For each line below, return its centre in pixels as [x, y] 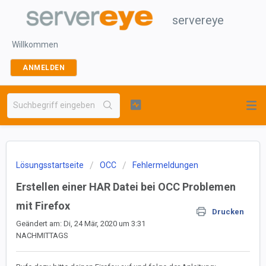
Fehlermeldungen [165, 165]
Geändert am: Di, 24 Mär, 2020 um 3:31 [81, 224]
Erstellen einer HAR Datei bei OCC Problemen [126, 187]
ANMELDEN [44, 68]
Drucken [228, 212]
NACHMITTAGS [42, 235]
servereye [198, 20]
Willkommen [35, 45]
